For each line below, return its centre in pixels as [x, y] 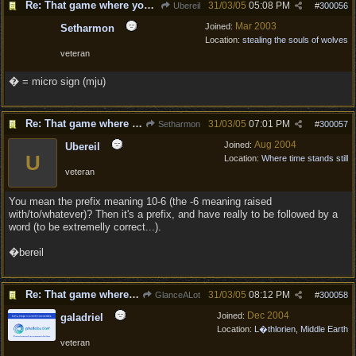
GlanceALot [176, 295]
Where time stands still [305, 158]
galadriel [82, 317]
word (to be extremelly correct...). [85, 227]
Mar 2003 [256, 26]
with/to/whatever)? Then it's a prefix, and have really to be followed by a [173, 214]
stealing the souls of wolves [295, 40]
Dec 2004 [268, 315]
